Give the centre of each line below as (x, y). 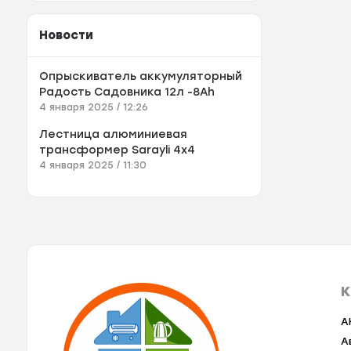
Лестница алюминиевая (114, 135)
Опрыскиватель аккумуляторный (141, 77)
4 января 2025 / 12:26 (94, 108)
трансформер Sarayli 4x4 (185, 150)
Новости (67, 36)
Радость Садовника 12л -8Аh (127, 92)
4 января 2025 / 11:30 (93, 166)
